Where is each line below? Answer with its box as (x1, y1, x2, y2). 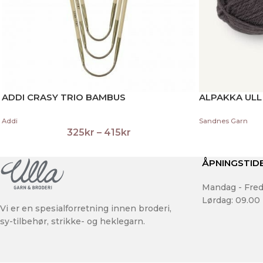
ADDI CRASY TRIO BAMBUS (2, 91, 126, 103)
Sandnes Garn (199, 117, 248, 126)
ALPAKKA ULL (199, 91, 262, 103)
